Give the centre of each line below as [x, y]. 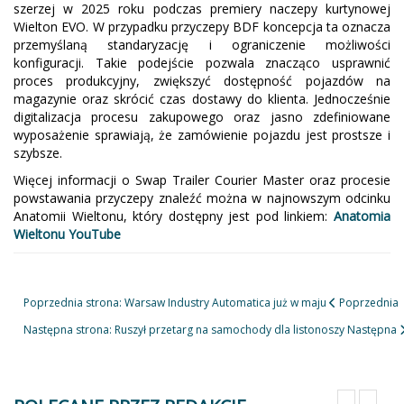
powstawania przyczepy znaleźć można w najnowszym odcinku [202, 197]
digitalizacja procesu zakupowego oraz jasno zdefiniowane [202, 116]
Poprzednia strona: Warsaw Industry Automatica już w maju [176, 302]
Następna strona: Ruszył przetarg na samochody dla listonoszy [185, 329]
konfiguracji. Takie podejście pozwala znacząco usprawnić [202, 62]
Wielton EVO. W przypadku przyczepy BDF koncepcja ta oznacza [202, 26]
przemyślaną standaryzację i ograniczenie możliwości [202, 44]
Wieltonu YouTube [67, 234]
